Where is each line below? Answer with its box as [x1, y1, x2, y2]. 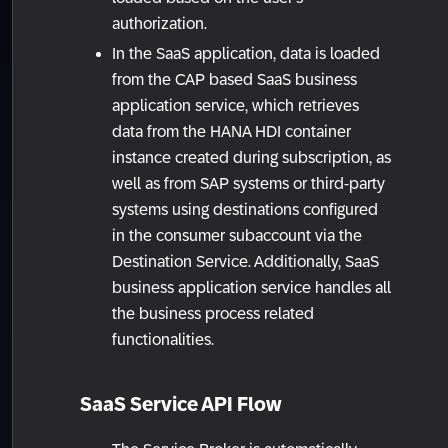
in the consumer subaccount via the [112, 227, 362, 245]
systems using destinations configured [112, 201, 378, 219]
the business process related [112, 305, 314, 323]
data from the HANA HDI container [112, 123, 351, 141]
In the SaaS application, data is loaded [112, 45, 380, 63]
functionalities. [112, 331, 214, 349]
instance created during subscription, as [112, 149, 391, 167]
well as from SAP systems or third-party [112, 175, 385, 193]
